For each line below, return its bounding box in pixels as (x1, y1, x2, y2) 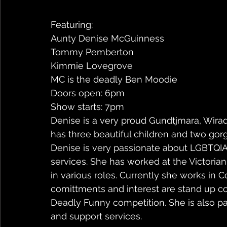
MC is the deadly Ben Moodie (51, 74, 177, 85)
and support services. (51, 211, 142, 222)
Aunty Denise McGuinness (51, 33, 164, 44)
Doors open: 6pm (51, 88, 125, 99)
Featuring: (51, 19, 93, 30)
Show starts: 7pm (51, 101, 124, 112)
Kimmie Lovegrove (51, 60, 133, 71)
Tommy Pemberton (51, 47, 134, 58)
